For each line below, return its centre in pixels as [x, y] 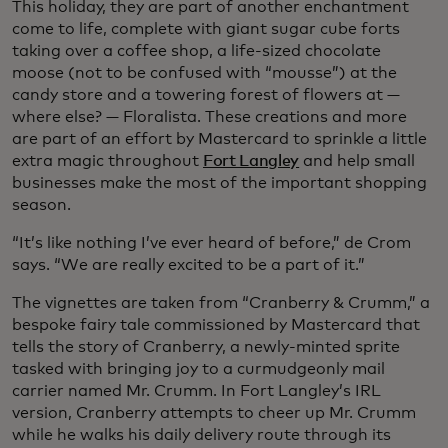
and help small [357, 160]
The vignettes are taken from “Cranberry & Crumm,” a [221, 302]
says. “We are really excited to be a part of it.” [188, 264]
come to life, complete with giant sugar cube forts [206, 28]
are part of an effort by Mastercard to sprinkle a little [219, 138]
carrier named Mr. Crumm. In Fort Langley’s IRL [196, 390]
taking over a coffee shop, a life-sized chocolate [196, 50]
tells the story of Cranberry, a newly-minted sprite [206, 346]
